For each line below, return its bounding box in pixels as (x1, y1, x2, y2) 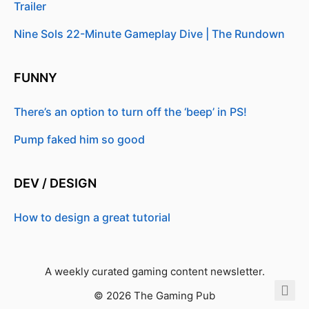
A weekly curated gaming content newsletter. (44, 265, 265, 278)
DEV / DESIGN (14, 176, 99, 190)
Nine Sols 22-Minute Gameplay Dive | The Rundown (14, 27, 285, 41)
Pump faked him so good (14, 132, 145, 146)
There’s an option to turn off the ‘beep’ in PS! (14, 105, 247, 119)
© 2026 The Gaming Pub (94, 289, 215, 302)
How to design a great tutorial (14, 210, 170, 224)
